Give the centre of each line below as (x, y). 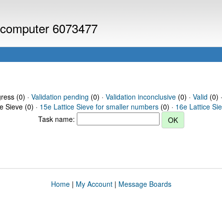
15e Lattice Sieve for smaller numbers (99, 107)
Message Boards (145, 184)
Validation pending (60, 97)
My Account (94, 184)
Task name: (57, 119)
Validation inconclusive (140, 97)
